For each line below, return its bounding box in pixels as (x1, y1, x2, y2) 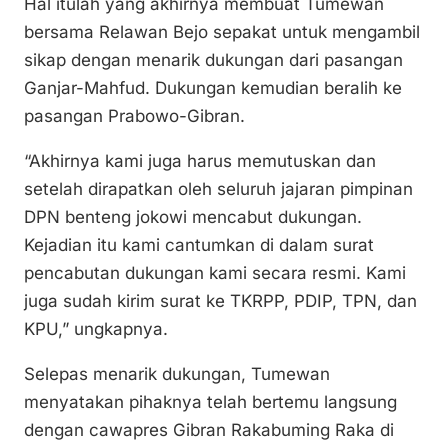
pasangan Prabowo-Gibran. (24, 105, 245, 126)
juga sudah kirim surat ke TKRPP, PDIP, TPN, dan (24, 290, 417, 311)
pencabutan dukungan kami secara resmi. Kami (24, 262, 406, 283)
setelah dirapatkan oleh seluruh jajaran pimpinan (24, 178, 413, 199)
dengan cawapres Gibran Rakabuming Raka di (24, 419, 394, 440)
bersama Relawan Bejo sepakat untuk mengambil (24, 21, 420, 42)
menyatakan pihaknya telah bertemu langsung (24, 391, 397, 412)
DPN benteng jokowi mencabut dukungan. (24, 206, 362, 227)
